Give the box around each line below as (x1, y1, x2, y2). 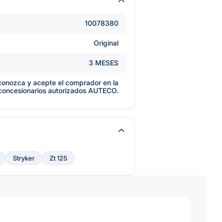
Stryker (13, 154, 35, 162)
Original (94, 38, 118, 47)
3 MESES (89, 58, 118, 67)
